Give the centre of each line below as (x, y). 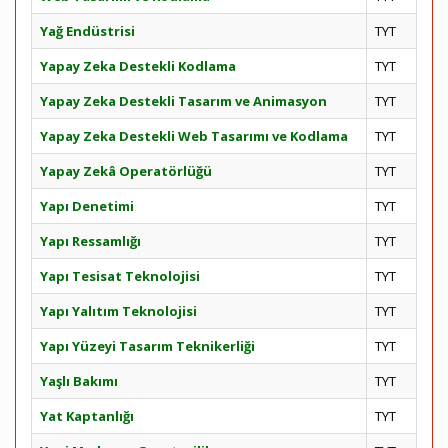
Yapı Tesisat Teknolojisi (120, 276)
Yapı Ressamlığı (90, 241)
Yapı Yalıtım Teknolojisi (118, 311)
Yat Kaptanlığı (87, 416)
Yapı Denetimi (87, 206)
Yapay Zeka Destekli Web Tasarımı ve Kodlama (194, 136)
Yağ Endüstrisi (87, 31)
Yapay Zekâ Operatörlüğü (126, 171)
